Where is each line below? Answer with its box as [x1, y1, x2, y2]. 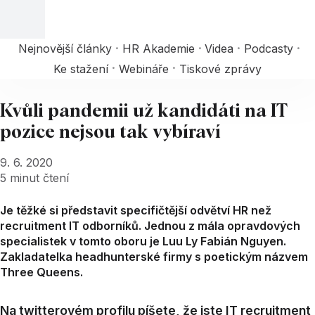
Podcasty [243, 41, 293, 56]
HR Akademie [122, 41, 195, 56]
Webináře [119, 61, 169, 76]
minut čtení [10, 170, 69, 185]
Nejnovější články [18, 41, 112, 56]
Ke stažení [53, 61, 109, 76]
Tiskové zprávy [179, 61, 262, 76]
